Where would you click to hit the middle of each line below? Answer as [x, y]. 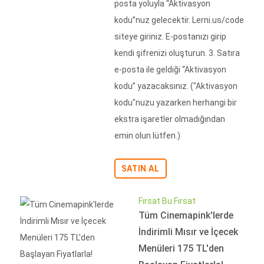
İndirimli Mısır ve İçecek [188, 232]
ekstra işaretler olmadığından [170, 119]
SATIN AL [141, 169]
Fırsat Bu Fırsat [167, 201]
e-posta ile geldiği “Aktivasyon [170, 70]
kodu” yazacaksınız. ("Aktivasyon [176, 86]
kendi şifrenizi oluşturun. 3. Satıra [177, 53]
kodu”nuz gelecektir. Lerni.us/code [179, 20]
